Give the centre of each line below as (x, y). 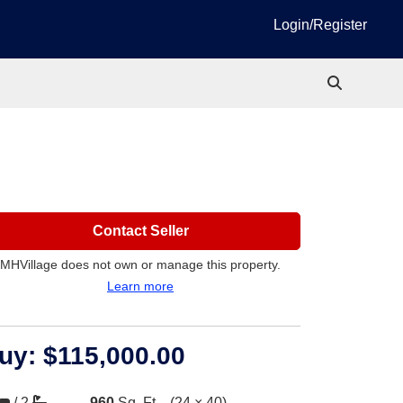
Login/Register (320, 25)
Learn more (140, 286)
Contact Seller (140, 231)
